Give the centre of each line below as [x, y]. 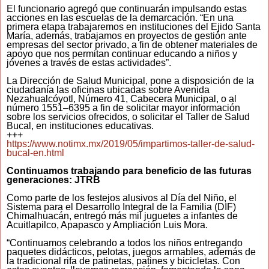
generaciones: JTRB [53, 180]
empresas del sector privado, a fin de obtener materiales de [132, 45]
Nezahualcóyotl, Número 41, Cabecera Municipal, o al [122, 99]
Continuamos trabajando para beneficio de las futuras [129, 171]
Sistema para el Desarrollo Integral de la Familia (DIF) [121, 207]
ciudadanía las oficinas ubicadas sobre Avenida [108, 90]
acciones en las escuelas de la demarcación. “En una [120, 18]
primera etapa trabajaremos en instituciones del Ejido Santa [134, 27]
